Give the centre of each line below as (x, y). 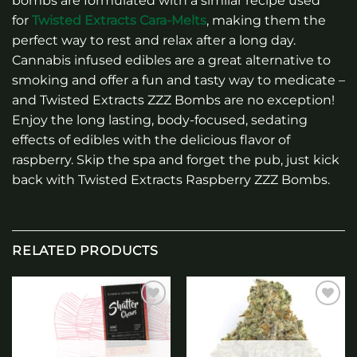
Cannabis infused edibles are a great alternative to (171, 61)
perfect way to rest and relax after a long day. (154, 41)
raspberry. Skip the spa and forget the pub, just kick (176, 160)
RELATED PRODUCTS (85, 251)
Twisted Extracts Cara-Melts (119, 21)
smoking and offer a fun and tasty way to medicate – (178, 80)
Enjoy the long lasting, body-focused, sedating (160, 120)
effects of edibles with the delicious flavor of (151, 140)
